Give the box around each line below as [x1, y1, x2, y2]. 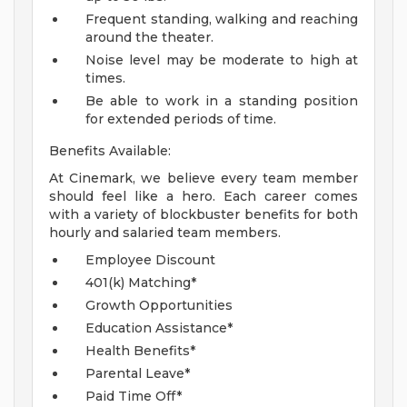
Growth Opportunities [85, 297, 233, 314]
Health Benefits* [85, 342, 195, 360]
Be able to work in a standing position [85, 93, 358, 110]
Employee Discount [85, 252, 215, 269]
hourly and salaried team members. [49, 224, 281, 242]
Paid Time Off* [85, 388, 182, 405]
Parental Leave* [85, 365, 190, 382]
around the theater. [85, 29, 213, 46]
